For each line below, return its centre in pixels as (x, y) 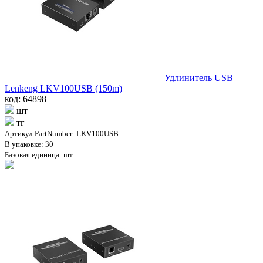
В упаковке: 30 (29, 144)
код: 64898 (26, 99)
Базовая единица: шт (39, 154)
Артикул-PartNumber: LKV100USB (62, 133)
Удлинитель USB (199, 77)
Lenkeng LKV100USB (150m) (63, 88)
